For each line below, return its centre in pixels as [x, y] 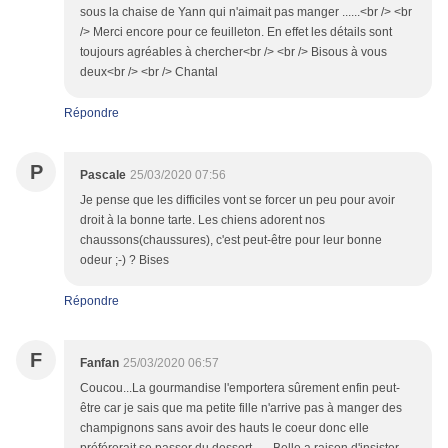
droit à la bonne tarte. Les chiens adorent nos [202, 220]
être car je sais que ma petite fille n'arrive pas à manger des [241, 408]
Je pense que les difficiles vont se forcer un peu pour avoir [237, 200]
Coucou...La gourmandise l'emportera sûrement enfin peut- [240, 388]
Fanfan [99, 363]
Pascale [103, 175]
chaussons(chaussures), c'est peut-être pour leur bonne [231, 240]
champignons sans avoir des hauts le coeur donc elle [224, 428]
